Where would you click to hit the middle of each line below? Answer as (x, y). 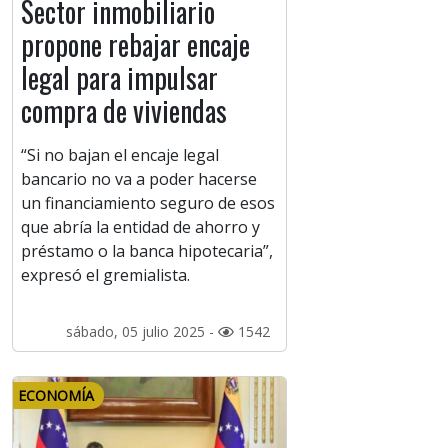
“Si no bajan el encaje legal (120, 155)
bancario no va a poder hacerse (139, 179)
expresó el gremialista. (105, 275)
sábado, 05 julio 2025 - (141, 332)
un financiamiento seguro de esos (148, 203)
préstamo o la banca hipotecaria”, (147, 251)
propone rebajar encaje (135, 45)
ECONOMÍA (56, 396)
